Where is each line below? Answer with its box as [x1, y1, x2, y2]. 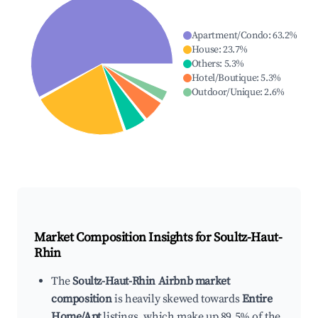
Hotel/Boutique [191, 72, 257, 85]
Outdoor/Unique [191, 86, 261, 99]
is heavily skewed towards [111, 292, 242, 307]
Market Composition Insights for [34, 229, 214, 246]
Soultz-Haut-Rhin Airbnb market [72, 274, 230, 289]
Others [191, 57, 220, 71]
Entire [241, 292, 273, 307]
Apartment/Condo [191, 29, 268, 43]
